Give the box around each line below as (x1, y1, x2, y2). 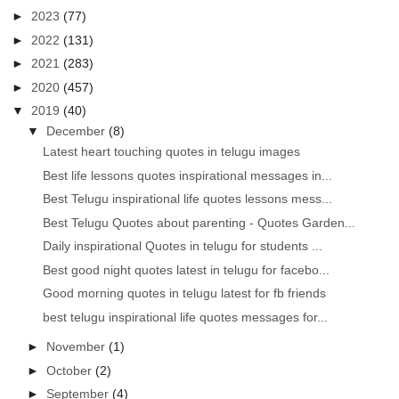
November (46, 339, 110, 354)
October (46, 362, 96, 378)
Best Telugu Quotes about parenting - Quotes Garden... (43, 215, 356, 230)
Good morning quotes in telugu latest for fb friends (43, 286, 327, 301)
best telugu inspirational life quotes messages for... (43, 309, 329, 324)
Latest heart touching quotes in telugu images (43, 144, 301, 159)
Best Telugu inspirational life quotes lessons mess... (43, 191, 333, 207)
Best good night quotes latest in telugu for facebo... (43, 262, 330, 277)
